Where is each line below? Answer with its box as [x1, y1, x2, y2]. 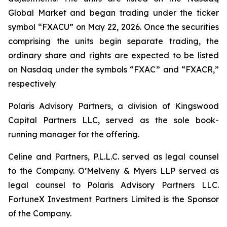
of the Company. [8, 208, 71, 218]
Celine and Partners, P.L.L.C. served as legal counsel [8, 152, 219, 162]
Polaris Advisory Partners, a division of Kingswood [8, 101, 219, 111]
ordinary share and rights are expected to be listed [8, 50, 219, 60]
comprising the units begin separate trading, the [8, 36, 219, 46]
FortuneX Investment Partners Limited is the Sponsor [8, 194, 219, 204]
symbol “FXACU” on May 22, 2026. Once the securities [8, 22, 219, 32]
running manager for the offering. [8, 129, 139, 139]
